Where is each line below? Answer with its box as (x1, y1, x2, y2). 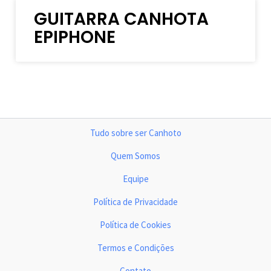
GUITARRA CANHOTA (34, 7, 209, 31)
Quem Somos (111, 150, 160, 162)
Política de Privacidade (93, 196, 178, 207)
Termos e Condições (97, 242, 174, 253)
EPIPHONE (34, 25, 116, 49)
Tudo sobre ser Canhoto (90, 127, 181, 139)
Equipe (122, 173, 149, 184)
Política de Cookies (100, 219, 171, 230)
